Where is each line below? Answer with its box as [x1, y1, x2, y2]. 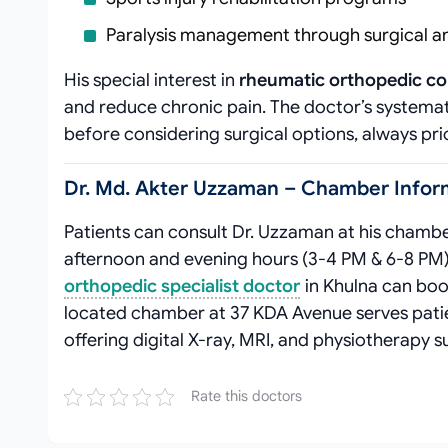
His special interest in [64, 69, 239, 91]
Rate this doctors [191, 387, 302, 405]
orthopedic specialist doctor [64, 275, 300, 297]
